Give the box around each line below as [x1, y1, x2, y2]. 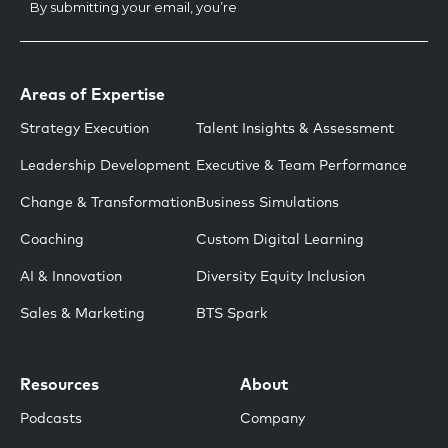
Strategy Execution [20, 121, 149, 136]
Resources [20, 376, 99, 393]
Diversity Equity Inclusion [196, 269, 365, 284]
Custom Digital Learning [196, 232, 364, 247]
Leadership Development [20, 158, 190, 173]
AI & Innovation [20, 269, 122, 284]
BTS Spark [196, 306, 267, 321]
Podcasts [20, 411, 82, 426]
